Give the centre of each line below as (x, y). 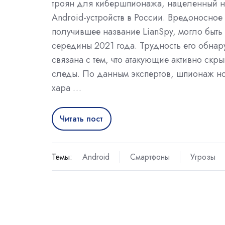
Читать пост (82, 119)
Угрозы (203, 157)
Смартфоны (150, 157)
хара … (67, 88)
